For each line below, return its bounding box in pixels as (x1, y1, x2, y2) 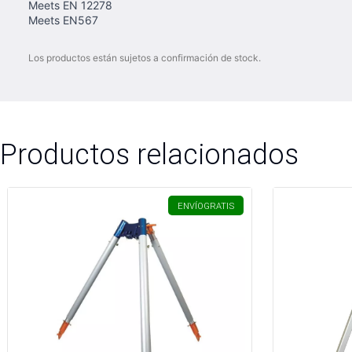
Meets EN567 (28, 13, 98, 27)
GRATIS (203, 200, 234, 211)
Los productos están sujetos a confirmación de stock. (28, 52, 261, 64)
